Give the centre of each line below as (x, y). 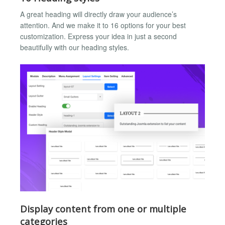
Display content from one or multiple (103, 209)
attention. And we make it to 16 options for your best (103, 25)
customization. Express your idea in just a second (98, 36)
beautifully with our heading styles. (75, 47)
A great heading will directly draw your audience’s (98, 14)
